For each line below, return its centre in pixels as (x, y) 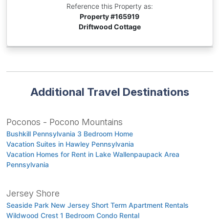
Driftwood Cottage (109, 27)
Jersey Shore (33, 194)
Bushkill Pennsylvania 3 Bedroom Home (69, 134)
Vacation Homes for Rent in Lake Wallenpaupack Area (93, 154)
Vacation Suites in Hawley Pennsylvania (70, 144)
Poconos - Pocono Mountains (64, 122)
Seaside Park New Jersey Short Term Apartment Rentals (97, 205)
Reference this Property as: (109, 6)
